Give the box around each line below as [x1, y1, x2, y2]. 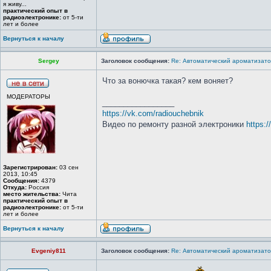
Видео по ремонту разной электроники [102, 120, 246, 129]
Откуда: [3, 184, 27, 191]
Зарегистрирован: [3, 164, 57, 171]
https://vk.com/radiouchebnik [102, 109, 204, 118]
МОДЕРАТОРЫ [7, 93, 50, 100]
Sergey [38, 57, 59, 64]
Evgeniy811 [31, 247, 66, 254]
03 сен [57, 164, 79, 171]
